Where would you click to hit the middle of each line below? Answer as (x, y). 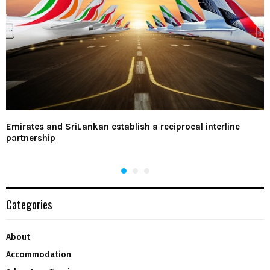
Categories (29, 203)
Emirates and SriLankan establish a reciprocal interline (123, 126)
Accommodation (39, 254)
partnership (31, 138)
